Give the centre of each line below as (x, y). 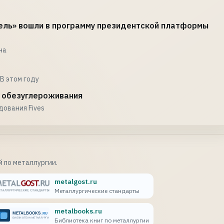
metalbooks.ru (78, 211)
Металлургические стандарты (97, 191)
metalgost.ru (75, 182)
